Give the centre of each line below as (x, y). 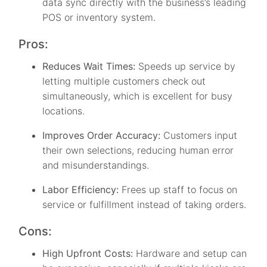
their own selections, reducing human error (138, 150)
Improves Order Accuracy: (102, 136)
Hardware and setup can (190, 254)
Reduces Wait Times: (91, 66)
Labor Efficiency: (82, 190)
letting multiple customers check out (124, 81)
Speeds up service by (187, 66)
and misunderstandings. (96, 165)
